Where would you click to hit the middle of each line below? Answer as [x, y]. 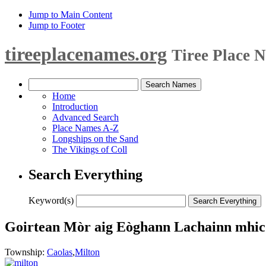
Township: [26, 252]
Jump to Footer [57, 25]
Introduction [75, 106]
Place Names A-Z [85, 128]
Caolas [60, 252]
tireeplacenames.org [86, 54]
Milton [87, 252]
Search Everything [85, 174]
